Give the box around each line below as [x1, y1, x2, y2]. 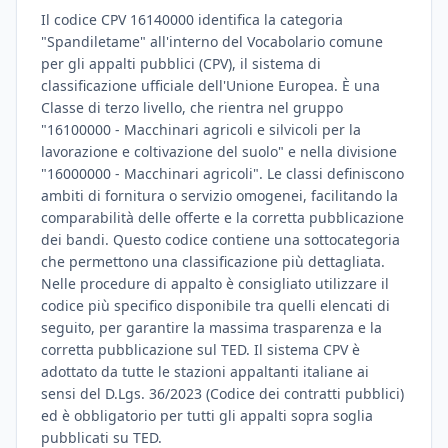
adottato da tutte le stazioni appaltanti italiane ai [41, 362, 369, 381]
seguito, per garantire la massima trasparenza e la [41, 318, 382, 337]
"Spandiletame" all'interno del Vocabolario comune [41, 32, 383, 51]
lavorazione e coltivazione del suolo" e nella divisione [41, 142, 397, 161]
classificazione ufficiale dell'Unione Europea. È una [41, 76, 380, 95]
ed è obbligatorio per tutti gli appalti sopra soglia [41, 406, 373, 425]
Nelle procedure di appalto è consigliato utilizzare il [41, 274, 389, 293]
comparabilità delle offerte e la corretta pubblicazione [41, 208, 404, 227]
